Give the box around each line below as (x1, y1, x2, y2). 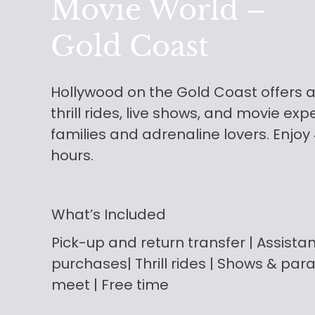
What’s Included (51, 205, 166, 225)
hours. (51, 145, 94, 165)
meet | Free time (51, 274, 169, 295)
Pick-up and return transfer (51, 232, 250, 252)
